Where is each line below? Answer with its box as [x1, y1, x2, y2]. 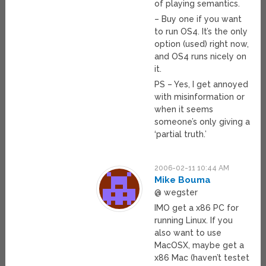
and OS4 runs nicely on [154, 52, 247, 62]
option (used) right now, [154, 39, 249, 49]
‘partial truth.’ [154, 129, 207, 140]
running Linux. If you [154, 216, 233, 226]
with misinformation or [154, 92, 245, 102]
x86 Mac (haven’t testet [154, 253, 250, 263]
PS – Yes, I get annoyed [154, 80, 249, 90]
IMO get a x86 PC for [154, 203, 239, 213]
